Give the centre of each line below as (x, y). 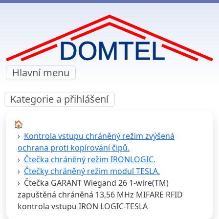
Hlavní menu (41, 73)
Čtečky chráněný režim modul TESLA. (92, 171)
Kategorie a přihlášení (59, 99)
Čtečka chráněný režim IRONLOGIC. (90, 160)
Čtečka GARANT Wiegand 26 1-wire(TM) (96, 183)
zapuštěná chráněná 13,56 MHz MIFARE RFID (100, 195)
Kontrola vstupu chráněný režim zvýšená (99, 136)
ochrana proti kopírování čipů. (74, 148)
